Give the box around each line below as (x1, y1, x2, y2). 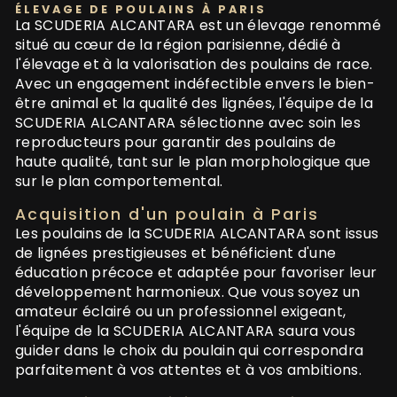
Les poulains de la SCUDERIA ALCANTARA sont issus (15, 222, 379, 244)
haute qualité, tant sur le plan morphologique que (15, 151, 371, 172)
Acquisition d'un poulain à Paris (15, 203, 319, 225)
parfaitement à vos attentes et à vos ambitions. (15, 359, 362, 380)
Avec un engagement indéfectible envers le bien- (15, 73, 376, 94)
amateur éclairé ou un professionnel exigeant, (15, 300, 346, 322)
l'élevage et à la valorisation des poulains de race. (15, 53, 373, 74)
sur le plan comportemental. (15, 170, 223, 191)
